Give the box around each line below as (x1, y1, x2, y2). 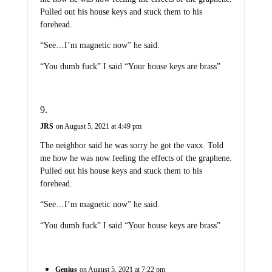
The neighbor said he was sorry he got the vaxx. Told (39, 140, 223, 150)
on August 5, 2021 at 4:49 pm (55, 121, 141, 131)
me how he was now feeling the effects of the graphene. (39, 153, 232, 163)
